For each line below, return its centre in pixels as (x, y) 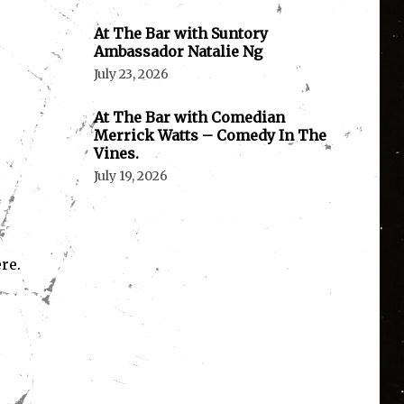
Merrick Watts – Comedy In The (210, 136)
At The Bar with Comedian (189, 118)
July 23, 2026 (131, 74)
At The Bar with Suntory (180, 34)
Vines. (116, 154)
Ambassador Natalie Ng (178, 52)
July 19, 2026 (130, 176)
